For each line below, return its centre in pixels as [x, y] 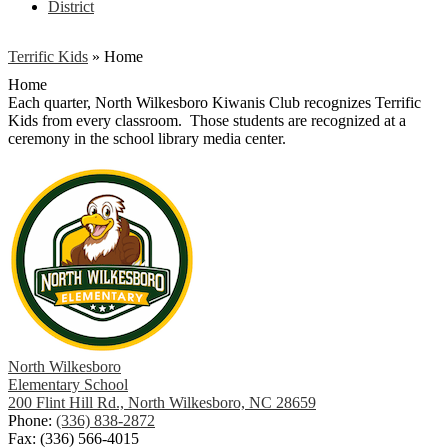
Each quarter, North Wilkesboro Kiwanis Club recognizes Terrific [214, 102]
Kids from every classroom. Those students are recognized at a [207, 120]
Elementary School [68, 384]
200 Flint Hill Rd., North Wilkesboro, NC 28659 [162, 402]
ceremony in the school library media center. [149, 138]
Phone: [32, 420]
